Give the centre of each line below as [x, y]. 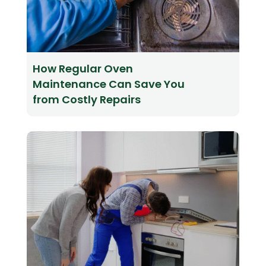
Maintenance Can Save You [108, 84]
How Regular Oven [83, 69]
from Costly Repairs [86, 100]
